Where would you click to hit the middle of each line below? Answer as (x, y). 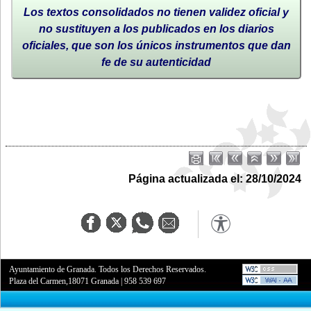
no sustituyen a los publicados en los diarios (156, 29)
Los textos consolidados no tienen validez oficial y (156, 12)
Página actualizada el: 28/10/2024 (215, 179)
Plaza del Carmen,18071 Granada (64, 281)
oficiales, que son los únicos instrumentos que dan (156, 46)
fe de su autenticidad (156, 62)
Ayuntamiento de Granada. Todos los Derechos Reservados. (108, 270)
